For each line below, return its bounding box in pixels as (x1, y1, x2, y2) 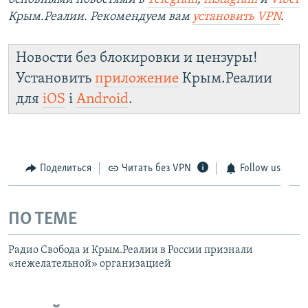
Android (76, 91, 129, 107)
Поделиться (39, 162, 91, 174)
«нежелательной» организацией (8, 258, 171, 269)
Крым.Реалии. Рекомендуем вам (8, 10, 192, 23)
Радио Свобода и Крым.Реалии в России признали (8, 244, 253, 256)
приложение (95, 71, 179, 86)
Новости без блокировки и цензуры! (16, 50, 257, 65)
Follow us (239, 162, 280, 174)
